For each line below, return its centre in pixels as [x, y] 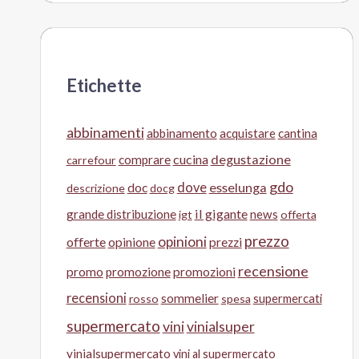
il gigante [221, 213]
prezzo [266, 241]
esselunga [238, 187]
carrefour [91, 159]
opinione [131, 241]
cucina [190, 159]
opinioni [182, 241]
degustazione [250, 159]
